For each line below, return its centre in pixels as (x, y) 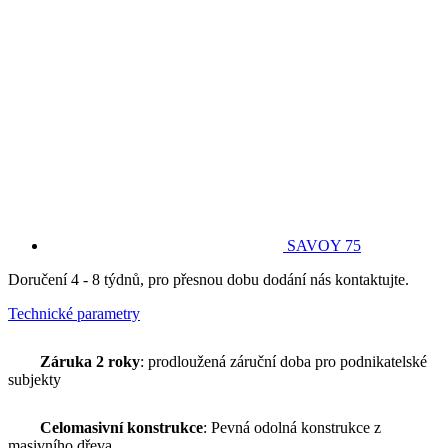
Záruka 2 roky (90, 361)
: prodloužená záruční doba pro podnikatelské (283, 361)
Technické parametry (74, 313)
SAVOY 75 (324, 245)
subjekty (34, 379)
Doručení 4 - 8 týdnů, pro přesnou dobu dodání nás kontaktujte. (208, 279)
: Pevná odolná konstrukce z (292, 427)
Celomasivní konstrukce (121, 427)
